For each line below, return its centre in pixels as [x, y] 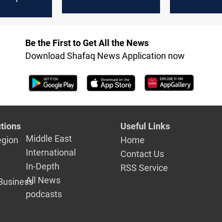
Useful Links [145, 126]
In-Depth [43, 166]
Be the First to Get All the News [87, 43]
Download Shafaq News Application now [105, 56]
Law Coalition [97, 6]
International [51, 152]
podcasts [44, 194]
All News [43, 180]
